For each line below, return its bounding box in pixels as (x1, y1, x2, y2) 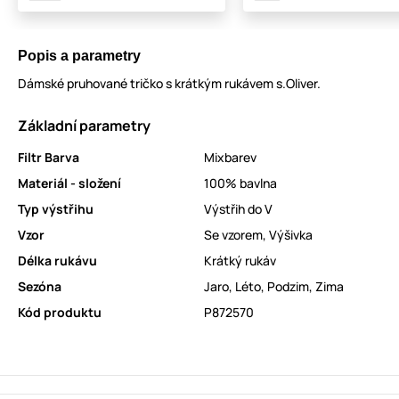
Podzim (267, 278, 309, 296)
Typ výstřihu (18, 200, 94, 218)
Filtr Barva (18, 149, 79, 167)
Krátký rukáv (204, 252, 276, 270)
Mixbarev (204, 149, 256, 167)
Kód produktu (18, 304, 102, 322)
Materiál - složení (18, 175, 121, 192)
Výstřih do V (204, 200, 273, 218)
